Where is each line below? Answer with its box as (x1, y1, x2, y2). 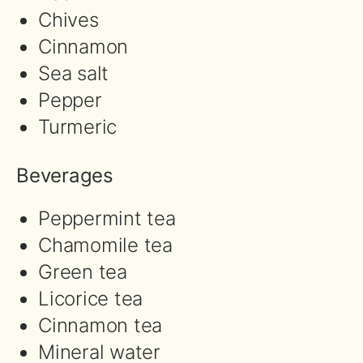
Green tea (38, 260, 127, 284)
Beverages (16, 164, 113, 187)
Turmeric (38, 115, 117, 139)
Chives (38, 8, 99, 32)
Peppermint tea (38, 207, 176, 230)
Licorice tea (38, 287, 143, 310)
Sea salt (38, 62, 109, 85)
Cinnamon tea (38, 314, 163, 337)
